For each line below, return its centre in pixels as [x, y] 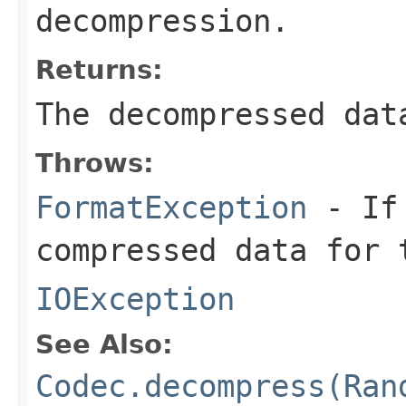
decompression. [162, 20]
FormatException [171, 207]
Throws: [95, 163]
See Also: [104, 344]
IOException [135, 299]
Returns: [99, 69]
